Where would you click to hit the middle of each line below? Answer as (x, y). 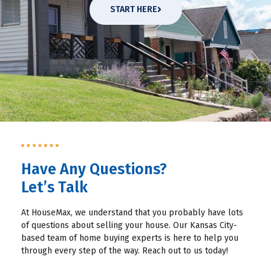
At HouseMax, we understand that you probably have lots (132, 213)
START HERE (133, 10)
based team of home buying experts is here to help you (130, 238)
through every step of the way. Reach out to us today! (125, 251)
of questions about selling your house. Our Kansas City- (129, 226)
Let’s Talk (54, 188)
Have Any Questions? (94, 170)
